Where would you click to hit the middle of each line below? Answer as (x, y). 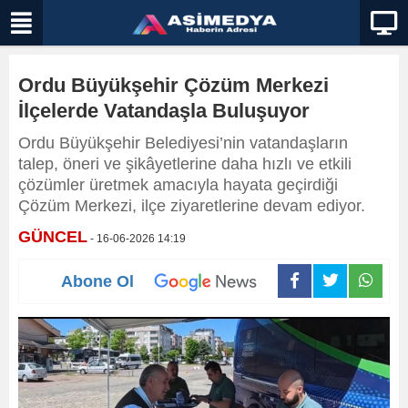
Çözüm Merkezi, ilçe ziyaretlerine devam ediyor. (192, 206)
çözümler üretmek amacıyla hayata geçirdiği (178, 185)
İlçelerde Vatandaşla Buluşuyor (164, 111)
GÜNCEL (53, 237)
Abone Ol (97, 281)
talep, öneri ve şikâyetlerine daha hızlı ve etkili (185, 164)
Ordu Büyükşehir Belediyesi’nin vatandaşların (183, 143)
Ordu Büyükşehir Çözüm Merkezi (173, 85)
